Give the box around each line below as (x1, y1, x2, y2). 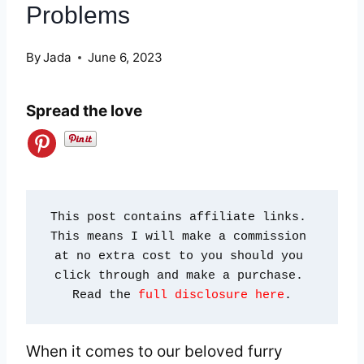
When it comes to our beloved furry (26, 341, 283, 361)
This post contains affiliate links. (50, 210, 306, 225)
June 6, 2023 (88, 49, 163, 65)
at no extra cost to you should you (54, 249, 303, 264)
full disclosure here (138, 288, 284, 303)
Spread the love (26, 101, 142, 120)
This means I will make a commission (50, 230, 306, 245)
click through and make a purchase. (54, 269, 303, 284)
